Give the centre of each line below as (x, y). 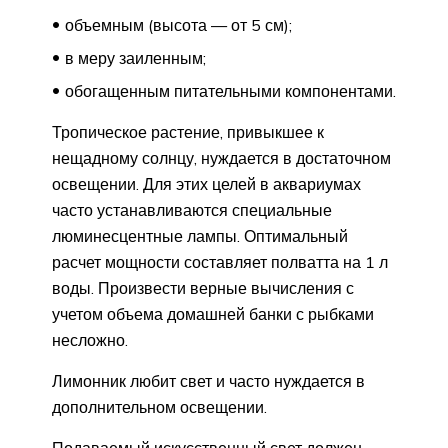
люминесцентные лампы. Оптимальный (200, 236)
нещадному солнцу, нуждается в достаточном (221, 158)
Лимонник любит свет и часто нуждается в (208, 381)
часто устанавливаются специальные (192, 210)
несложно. (90, 340)
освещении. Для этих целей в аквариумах (206, 184)
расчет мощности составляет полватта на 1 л (220, 262)
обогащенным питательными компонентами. (230, 91)
